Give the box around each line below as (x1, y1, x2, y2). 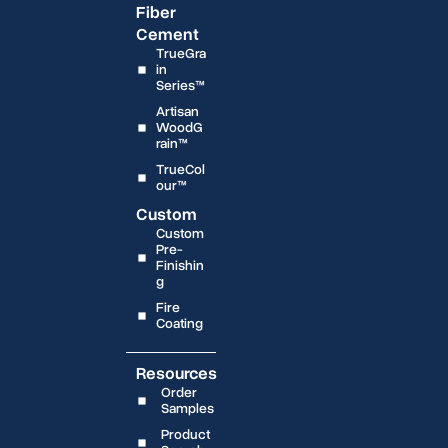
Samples (160, 398, 214, 418)
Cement (135, 22, 199, 46)
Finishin (155, 255, 204, 275)
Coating (155, 313, 203, 333)
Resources (135, 361, 217, 385)
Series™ (155, 75, 205, 95)
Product (160, 424, 210, 444)
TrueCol (155, 159, 205, 179)
